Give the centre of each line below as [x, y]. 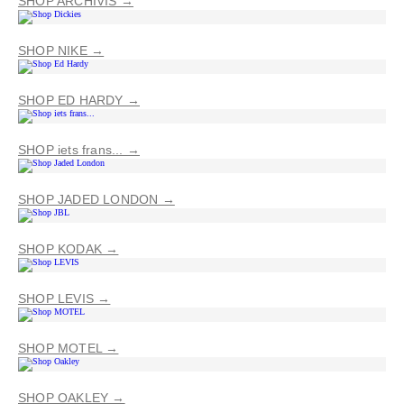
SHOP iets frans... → [79, 149]
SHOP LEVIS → [64, 298]
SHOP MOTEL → [69, 348]
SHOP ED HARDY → [79, 100]
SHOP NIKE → [61, 50]
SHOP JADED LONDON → [96, 199]
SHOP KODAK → [69, 248]
